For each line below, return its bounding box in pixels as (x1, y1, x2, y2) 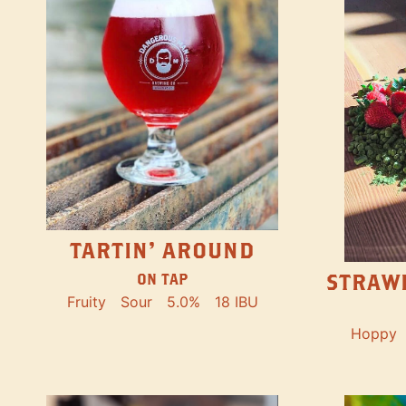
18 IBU (214, 292, 258, 311)
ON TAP (136, 269, 188, 287)
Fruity (66, 292, 106, 311)
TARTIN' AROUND (69, 237, 256, 263)
